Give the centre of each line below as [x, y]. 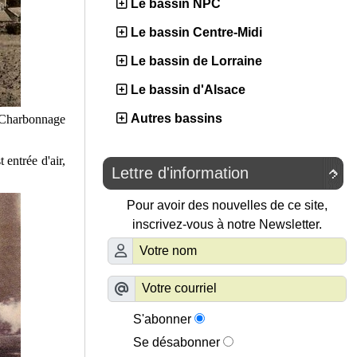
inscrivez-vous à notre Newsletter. [227, 225]
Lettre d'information [180, 173]
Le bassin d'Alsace [188, 90]
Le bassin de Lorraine [196, 61]
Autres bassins [177, 119]
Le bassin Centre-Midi [196, 33]
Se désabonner [177, 343]
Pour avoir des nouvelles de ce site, [227, 206]
